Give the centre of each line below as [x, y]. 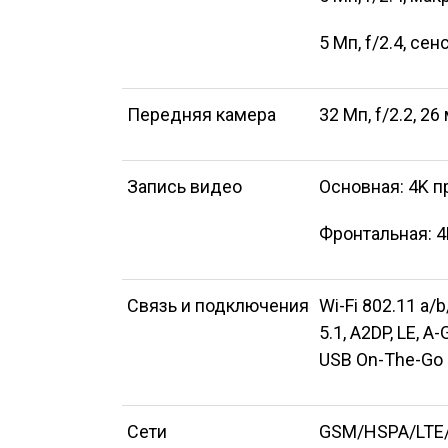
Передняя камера [201, 114]
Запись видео [184, 186]
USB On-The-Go [381, 359]
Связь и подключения [218, 305]
